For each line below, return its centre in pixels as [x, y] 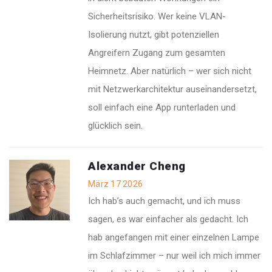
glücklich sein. [115, 126]
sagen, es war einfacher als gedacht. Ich [168, 219]
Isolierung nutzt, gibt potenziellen [154, 35]
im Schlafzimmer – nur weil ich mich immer [174, 256]
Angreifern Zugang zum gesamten [157, 53]
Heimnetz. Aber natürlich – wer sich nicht [170, 71]
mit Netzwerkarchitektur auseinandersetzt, [172, 90]
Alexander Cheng [137, 166]
